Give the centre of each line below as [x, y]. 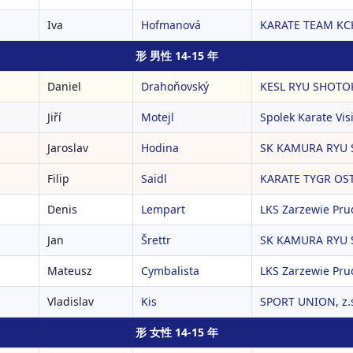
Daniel [64, 86]
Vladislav [71, 301]
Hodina [160, 148]
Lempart [163, 209]
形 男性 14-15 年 [176, 56]
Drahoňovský [175, 86]
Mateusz [70, 271]
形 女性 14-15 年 [176, 332]
